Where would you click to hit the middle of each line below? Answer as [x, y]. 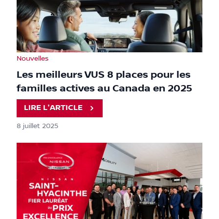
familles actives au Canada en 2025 [104, 88]
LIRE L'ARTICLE [54, 108]
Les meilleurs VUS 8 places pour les [104, 75]
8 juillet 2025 [37, 126]
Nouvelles [33, 58]
